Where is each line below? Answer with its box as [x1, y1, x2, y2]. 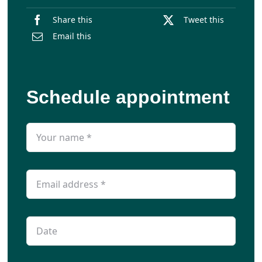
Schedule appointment [26, 86, 230, 108]
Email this [52, 30, 91, 42]
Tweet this [184, 14, 225, 26]
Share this [52, 14, 92, 26]
